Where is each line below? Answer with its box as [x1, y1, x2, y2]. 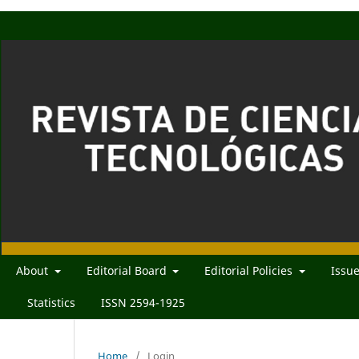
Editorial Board [86, 262, 170, 278]
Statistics [27, 294, 75, 310]
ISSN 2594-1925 [101, 294, 185, 310]
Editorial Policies [204, 262, 296, 278]
